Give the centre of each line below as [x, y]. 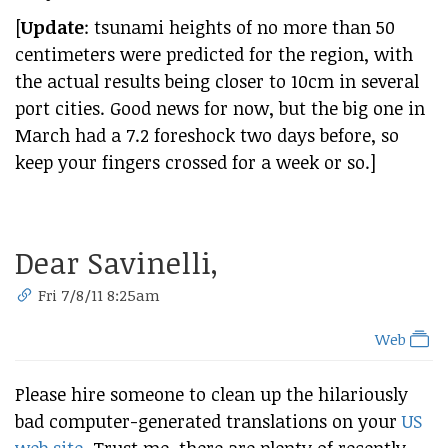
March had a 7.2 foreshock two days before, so [207, 135]
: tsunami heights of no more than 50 [239, 27]
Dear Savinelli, [116, 262]
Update [52, 27]
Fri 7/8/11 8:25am [99, 295]
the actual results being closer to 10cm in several [217, 81]
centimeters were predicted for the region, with [214, 54]
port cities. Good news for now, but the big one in [220, 108]
